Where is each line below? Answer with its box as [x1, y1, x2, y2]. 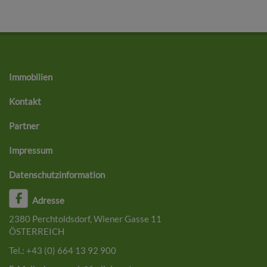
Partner [9, 120, 39, 131]
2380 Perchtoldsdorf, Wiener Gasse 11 [9, 213, 162, 225]
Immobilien [9, 71, 52, 82]
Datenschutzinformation [9, 169, 105, 180]
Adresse [32, 194, 65, 206]
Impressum [9, 144, 52, 156]
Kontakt [9, 95, 41, 107]
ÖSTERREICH [9, 226, 64, 237]
